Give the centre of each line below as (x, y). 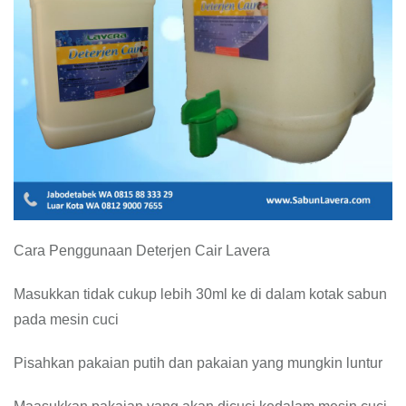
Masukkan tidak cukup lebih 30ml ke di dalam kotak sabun (200, 294)
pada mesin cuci (66, 319)
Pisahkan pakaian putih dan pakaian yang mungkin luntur (198, 363)
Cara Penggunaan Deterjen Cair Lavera (142, 251)
